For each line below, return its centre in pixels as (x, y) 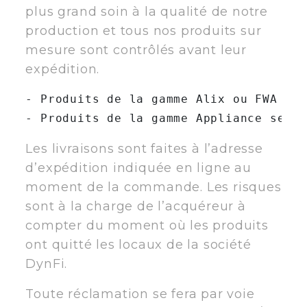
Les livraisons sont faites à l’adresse (144, 148)
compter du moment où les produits (147, 225)
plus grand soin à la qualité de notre (147, 11)
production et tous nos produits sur (144, 30)
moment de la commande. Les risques (153, 187)
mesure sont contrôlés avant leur (136, 50)
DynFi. (47, 263)
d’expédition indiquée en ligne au (138, 168)
